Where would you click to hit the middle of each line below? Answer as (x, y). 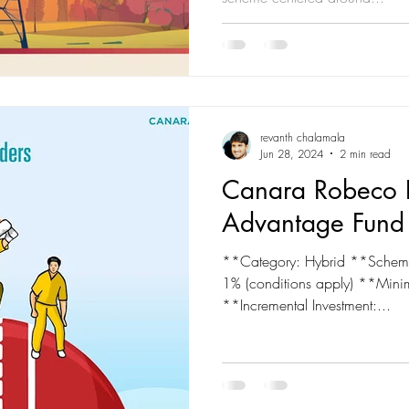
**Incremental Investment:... (306, 304)
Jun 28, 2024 (292, 153)
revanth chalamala (303, 137)
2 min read (365, 153)
